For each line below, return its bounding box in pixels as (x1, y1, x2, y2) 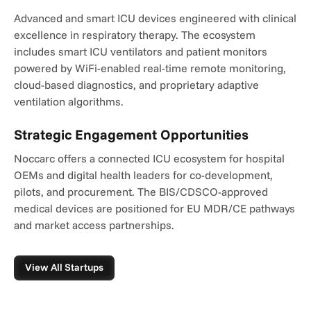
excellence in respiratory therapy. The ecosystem (14, 28, 255, 42)
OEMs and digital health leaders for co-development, (14, 168, 273, 182)
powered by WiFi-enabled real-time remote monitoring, (14, 61, 286, 75)
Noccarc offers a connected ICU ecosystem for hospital (14, 151, 285, 165)
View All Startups (25, 261, 103, 274)
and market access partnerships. (14, 218, 174, 232)
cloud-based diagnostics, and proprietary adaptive (14, 78, 259, 92)
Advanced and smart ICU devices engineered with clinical (14, 11, 296, 25)
